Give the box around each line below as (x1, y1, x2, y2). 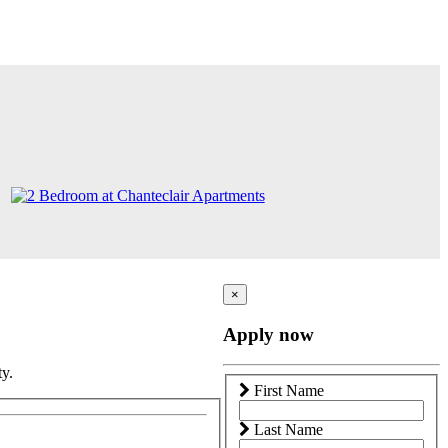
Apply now (223, 323, 314, 345)
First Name (250, 382, 324, 400)
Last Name (250, 421, 323, 439)
